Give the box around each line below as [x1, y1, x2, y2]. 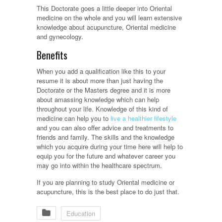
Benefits [37, 48, 67, 63]
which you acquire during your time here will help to [37, 142, 183, 152]
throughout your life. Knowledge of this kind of [37, 104, 168, 114]
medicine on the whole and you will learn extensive [37, 13, 182, 23]
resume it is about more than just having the [37, 76, 163, 86]
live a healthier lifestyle [111, 113, 176, 123]
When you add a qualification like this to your [37, 66, 166, 76]
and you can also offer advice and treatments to [37, 123, 173, 133]
